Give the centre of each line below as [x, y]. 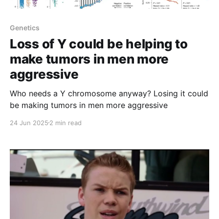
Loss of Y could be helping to [99, 44]
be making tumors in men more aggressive [89, 105]
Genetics [25, 27]
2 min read [66, 122]
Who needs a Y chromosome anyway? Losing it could [109, 93]
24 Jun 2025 [29, 122]
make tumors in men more [89, 59]
